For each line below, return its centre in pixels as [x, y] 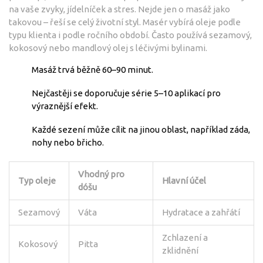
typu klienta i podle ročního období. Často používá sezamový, [130, 35]
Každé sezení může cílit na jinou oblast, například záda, [141, 129]
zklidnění [180, 250]
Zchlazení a [185, 237]
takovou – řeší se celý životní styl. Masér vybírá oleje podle [125, 22]
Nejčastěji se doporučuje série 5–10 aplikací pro [126, 93]
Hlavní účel [184, 180]
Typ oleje [37, 180]
